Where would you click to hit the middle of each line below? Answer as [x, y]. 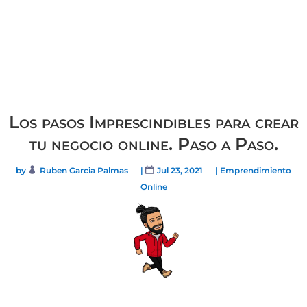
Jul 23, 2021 [180, 170]
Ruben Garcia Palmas [84, 170]
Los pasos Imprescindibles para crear [153, 122]
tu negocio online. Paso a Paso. [153, 144]
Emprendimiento [256, 170]
